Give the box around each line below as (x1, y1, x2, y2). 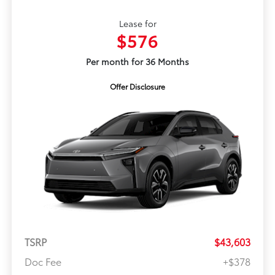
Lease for (118, 17, 157, 30)
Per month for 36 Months (86, 55, 189, 68)
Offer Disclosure (110, 81, 165, 92)
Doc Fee (24, 254, 61, 268)
